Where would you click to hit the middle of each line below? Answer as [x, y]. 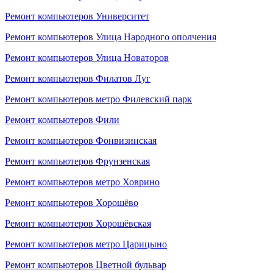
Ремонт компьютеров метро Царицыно [86, 244]
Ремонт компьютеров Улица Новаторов [87, 58]
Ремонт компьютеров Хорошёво [72, 203]
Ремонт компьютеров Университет [77, 16]
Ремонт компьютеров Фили [62, 120]
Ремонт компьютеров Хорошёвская [78, 223]
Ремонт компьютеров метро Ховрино [82, 182]
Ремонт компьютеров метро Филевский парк [98, 99]
